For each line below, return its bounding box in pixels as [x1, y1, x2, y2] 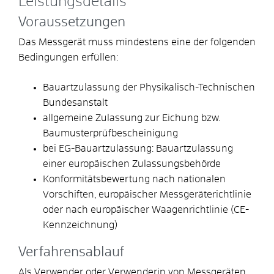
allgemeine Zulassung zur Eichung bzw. [43, 113, 220, 123]
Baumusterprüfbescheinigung [43, 128, 178, 138]
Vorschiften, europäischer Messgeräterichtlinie [43, 189, 251, 199]
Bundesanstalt [43, 97, 108, 108]
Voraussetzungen [18, 15, 125, 29]
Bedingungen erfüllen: [18, 52, 118, 62]
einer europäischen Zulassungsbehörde [43, 158, 221, 169]
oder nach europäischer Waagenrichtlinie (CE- [43, 204, 249, 215]
